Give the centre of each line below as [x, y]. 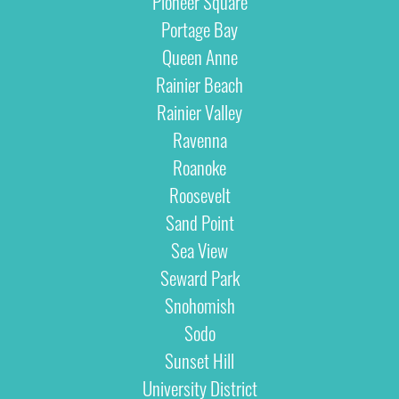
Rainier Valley [199, 112]
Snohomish [199, 305]
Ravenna [199, 140]
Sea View [199, 250]
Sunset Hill [199, 361]
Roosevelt [199, 195]
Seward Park [199, 278]
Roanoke [199, 167]
